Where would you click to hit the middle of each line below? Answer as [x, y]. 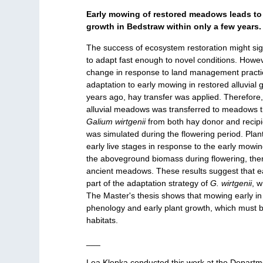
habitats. [102, 220]
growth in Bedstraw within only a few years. [174, 26]
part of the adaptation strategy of [149, 183]
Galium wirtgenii [116, 121]
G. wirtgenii [231, 183]
